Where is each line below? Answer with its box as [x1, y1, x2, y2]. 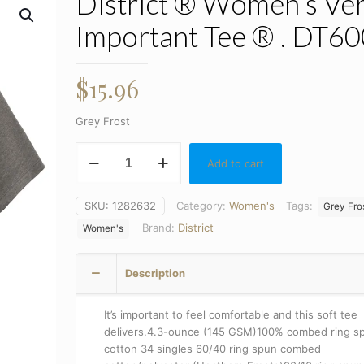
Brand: [142, 221, 179, 235]
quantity [75, 297, 117, 310]
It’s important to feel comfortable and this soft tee [104, 308, 358, 322]
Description [125, 266, 186, 280]
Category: [176, 199, 230, 213]
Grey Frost [76, 115, 131, 128]
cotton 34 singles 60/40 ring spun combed [104, 342, 322, 356]
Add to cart [207, 156, 265, 170]
